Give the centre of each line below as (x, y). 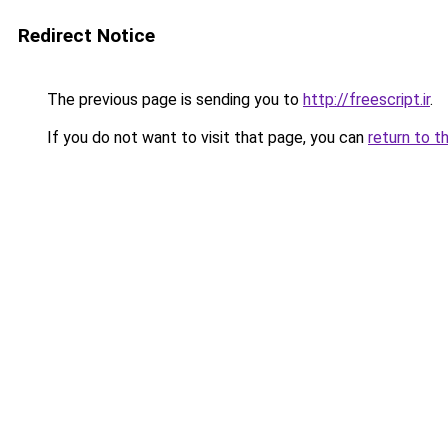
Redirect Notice (86, 35)
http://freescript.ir (366, 99)
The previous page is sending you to (173, 99)
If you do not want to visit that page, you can (205, 137)
